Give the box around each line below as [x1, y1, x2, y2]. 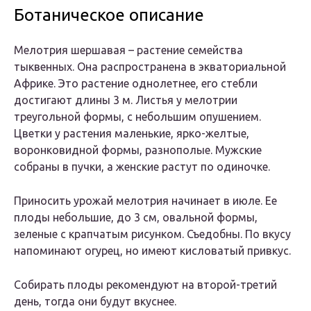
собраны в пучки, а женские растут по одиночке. [14, 160, 270, 174]
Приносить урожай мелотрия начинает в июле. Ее [14, 194, 277, 208]
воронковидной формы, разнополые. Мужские [14, 144, 262, 157]
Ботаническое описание [14, 6, 204, 25]
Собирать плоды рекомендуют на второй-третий [14, 278, 277, 292]
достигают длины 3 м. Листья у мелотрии [14, 94, 237, 107]
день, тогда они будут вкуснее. [14, 295, 176, 308]
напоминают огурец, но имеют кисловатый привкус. [14, 244, 291, 258]
